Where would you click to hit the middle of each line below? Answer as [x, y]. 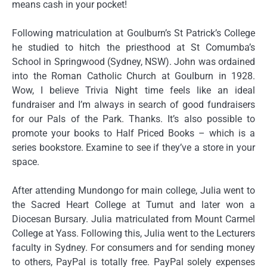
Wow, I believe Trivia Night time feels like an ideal [133, 91]
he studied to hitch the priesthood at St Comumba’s [133, 48]
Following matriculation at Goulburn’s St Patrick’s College [133, 33]
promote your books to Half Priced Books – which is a [133, 133]
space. [26, 162]
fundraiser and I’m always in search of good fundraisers [133, 105]
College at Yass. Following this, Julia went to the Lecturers [133, 234]
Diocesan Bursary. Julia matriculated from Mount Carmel [133, 219]
